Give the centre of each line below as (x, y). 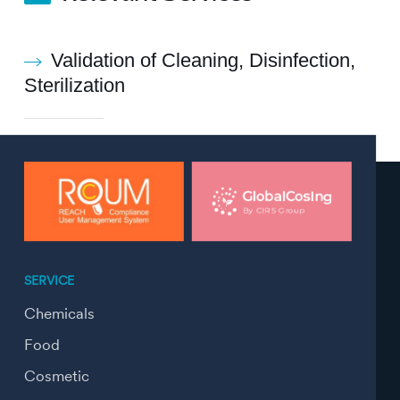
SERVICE (49, 281)
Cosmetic (56, 377)
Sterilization (74, 86)
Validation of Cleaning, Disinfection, (203, 61)
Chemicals (59, 314)
